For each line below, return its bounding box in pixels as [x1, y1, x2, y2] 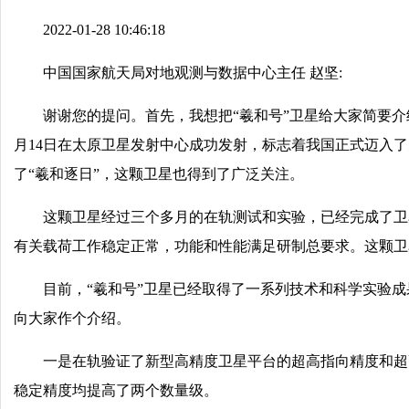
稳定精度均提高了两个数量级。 [14, 383, 218, 398]
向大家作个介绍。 [14, 310, 131, 326]
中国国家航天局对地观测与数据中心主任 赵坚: [43, 65, 342, 80]
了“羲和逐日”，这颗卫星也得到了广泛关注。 [14, 166, 304, 182]
